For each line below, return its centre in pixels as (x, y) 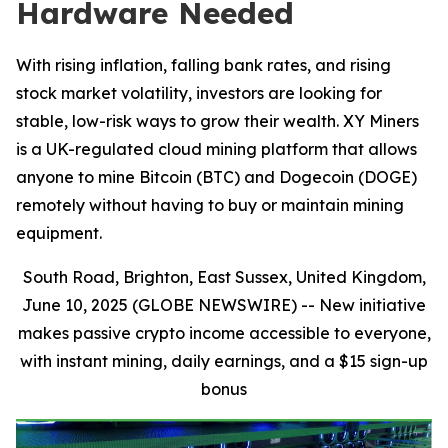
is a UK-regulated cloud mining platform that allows (216, 149)
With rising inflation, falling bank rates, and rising (203, 65)
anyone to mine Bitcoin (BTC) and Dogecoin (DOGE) (216, 177)
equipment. (59, 233)
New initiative (372, 305)
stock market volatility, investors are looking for (199, 93)
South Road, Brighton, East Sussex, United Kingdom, (224, 277)
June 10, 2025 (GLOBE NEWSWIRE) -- (170, 305)
